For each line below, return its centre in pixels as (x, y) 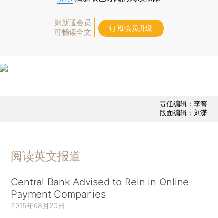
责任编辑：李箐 (183, 104)
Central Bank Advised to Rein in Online (100, 182)
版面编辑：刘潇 (183, 113)
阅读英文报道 (46, 156)
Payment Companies (58, 194)
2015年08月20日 (38, 205)
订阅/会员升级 (131, 28)
